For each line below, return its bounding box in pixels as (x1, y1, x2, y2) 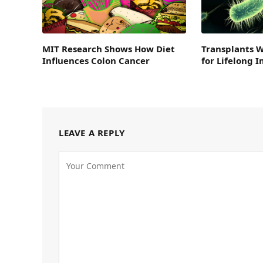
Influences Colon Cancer (42, 54, 150, 66)
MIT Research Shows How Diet (42, 42, 175, 55)
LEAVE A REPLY (59, 126, 125, 139)
